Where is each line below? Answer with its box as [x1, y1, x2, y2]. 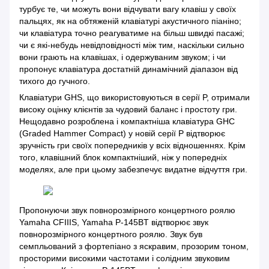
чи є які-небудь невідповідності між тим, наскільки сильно [19, 40, 244, 50]
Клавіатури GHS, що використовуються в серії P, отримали [19, 92, 250, 103]
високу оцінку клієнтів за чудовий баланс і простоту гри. [19, 104, 237, 115]
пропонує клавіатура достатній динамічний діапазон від [19, 64, 238, 74]
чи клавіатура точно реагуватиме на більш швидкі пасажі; [19, 28, 244, 38]
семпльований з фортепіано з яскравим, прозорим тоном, [19, 241, 249, 252]
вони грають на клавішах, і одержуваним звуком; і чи [19, 52, 226, 62]
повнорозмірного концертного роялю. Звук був [19, 229, 202, 240]
